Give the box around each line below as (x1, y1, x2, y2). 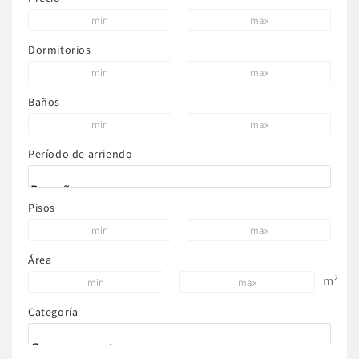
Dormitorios (28, 42, 91, 57)
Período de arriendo (28, 147, 133, 161)
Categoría (28, 305, 79, 319)
